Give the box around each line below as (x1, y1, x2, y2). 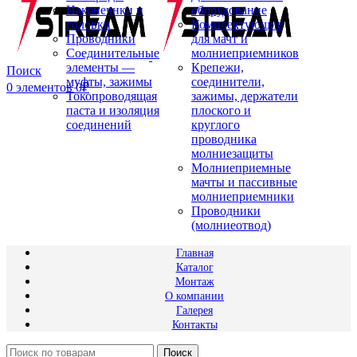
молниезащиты (191, 147, 273, 160)
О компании (165, 290, 224, 302)
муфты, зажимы (66, 75, 152, 88)
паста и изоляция (66, 104, 159, 117)
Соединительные (66, 46, 159, 60)
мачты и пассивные (191, 175, 297, 189)
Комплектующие (191, 18, 283, 31)
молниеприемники (191, 190, 294, 203)
